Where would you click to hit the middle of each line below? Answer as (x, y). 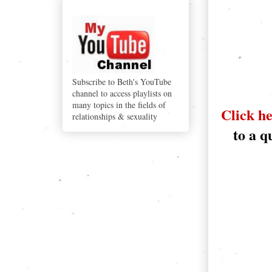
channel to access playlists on (122, 93)
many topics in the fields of (119, 105)
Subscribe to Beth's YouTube (122, 82)
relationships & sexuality (115, 117)
